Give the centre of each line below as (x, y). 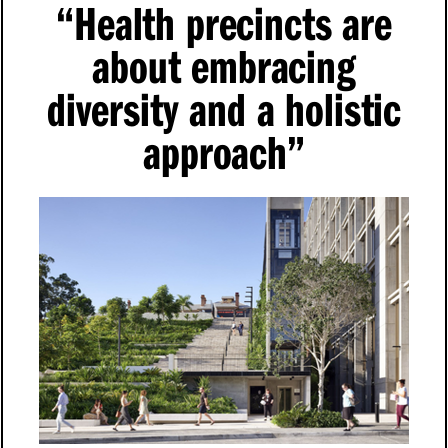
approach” (224, 152)
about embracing (224, 66)
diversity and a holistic (224, 109)
